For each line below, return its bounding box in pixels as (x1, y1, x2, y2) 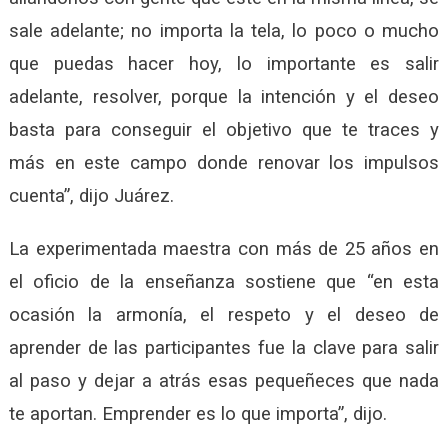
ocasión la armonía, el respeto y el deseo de (8, 303, 440, 326)
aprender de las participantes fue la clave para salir (8, 336, 440, 359)
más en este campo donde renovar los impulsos (8, 151, 440, 174)
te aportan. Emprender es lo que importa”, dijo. (8, 402, 387, 425)
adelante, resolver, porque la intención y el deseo (8, 85, 440, 108)
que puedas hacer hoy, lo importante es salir (8, 52, 440, 75)
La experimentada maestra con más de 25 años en (8, 237, 440, 260)
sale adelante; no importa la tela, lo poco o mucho (8, 19, 440, 42)
